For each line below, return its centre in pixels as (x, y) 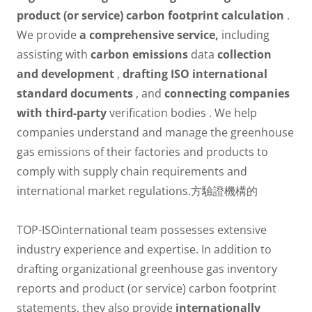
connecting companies (227, 93)
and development (65, 74)
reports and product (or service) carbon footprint (147, 288)
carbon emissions (139, 54)
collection (244, 54)
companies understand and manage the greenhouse (155, 132)
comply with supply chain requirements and (132, 171)
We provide (48, 35)
